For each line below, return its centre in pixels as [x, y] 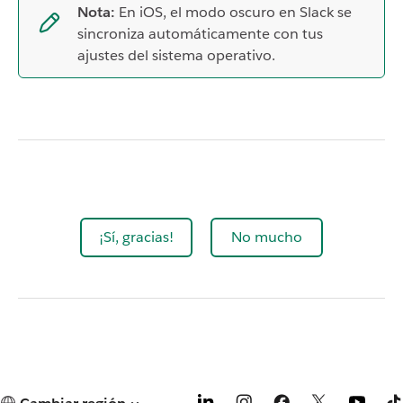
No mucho [267, 237]
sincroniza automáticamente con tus [200, 33]
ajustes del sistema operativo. [176, 55]
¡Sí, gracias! [136, 237]
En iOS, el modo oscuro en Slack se [233, 12]
